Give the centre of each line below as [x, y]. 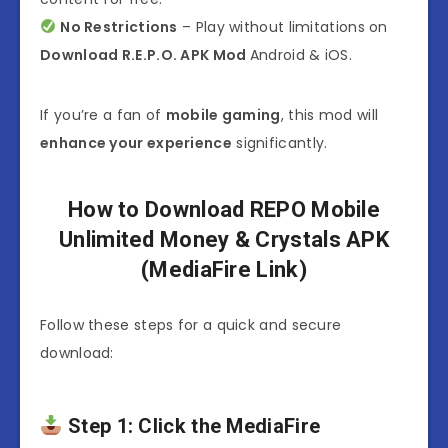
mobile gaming [223, 114]
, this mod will [329, 114]
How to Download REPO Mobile [224, 210]
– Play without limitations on [282, 26]
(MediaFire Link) [224, 270]
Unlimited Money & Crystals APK [224, 240]
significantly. [279, 142]
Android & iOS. [301, 54]
